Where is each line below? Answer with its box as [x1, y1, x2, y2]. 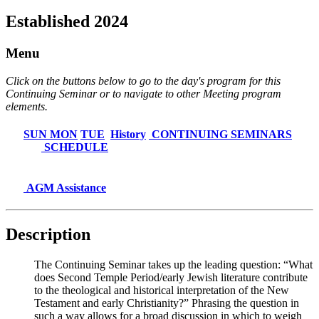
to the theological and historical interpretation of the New [34, 284, 289, 297]
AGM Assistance [23, 182, 106, 194]
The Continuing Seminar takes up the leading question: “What [34, 258, 313, 271]
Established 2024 [6, 11, 128, 31]
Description [6, 225, 90, 244]
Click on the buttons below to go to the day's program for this [6, 74, 281, 87]
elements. [6, 100, 48, 113]
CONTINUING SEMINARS [149, 127, 292, 140]
